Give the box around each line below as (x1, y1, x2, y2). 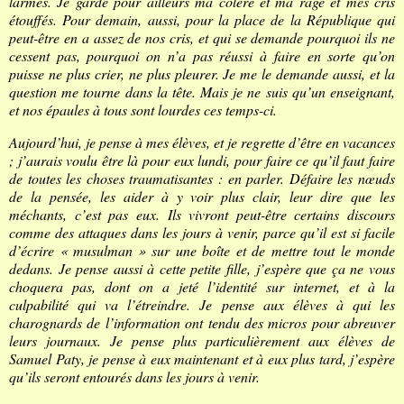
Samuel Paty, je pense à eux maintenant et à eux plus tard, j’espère (9, 348, 395, 368)
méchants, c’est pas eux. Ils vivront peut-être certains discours (9, 204, 395, 224)
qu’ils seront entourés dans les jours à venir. (9, 366, 260, 386)
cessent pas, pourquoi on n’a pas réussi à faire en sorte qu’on (9, 45, 395, 65)
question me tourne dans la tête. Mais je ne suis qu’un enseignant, (9, 81, 395, 101)
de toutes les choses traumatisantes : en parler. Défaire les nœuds (9, 168, 395, 188)
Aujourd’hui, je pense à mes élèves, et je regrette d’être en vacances (9, 132, 395, 151)
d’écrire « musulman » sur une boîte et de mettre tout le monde (9, 240, 395, 260)
